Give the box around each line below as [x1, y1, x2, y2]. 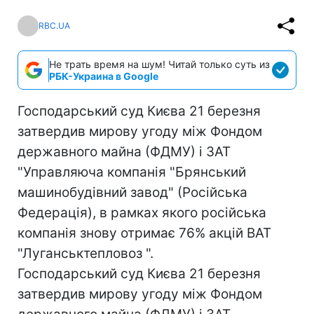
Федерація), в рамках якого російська [18, 204, 266, 221]
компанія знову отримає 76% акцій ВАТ [18, 224, 271, 241]
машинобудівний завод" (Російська [18, 184, 247, 200]
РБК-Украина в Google [49, 69, 158, 82]
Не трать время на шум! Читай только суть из [49, 57, 270, 70]
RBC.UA [39, 20, 70, 32]
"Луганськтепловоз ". [18, 245, 153, 261]
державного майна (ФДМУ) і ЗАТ [18, 143, 231, 160]
